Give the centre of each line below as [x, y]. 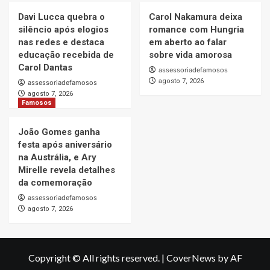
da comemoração [55, 183]
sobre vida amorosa [190, 55]
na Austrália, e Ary [57, 158]
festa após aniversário [65, 145]
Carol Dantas [45, 68]
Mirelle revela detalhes [67, 170]
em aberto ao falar [187, 42]
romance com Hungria [196, 30]
